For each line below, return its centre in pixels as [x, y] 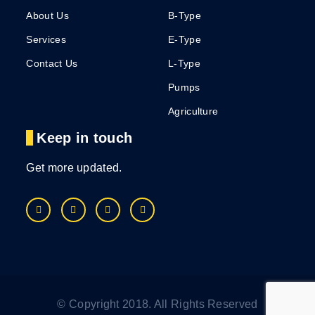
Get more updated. [74, 168]
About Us [47, 16]
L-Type [184, 64]
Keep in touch [85, 138]
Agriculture [193, 111]
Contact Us [52, 64]
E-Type [185, 40]
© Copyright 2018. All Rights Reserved [157, 304]
